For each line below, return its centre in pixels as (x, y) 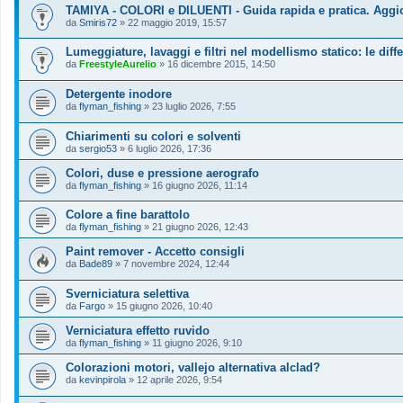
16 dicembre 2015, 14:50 (221, 64)
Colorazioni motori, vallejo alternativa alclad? (193, 367)
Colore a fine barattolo (128, 215)
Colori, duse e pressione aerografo (162, 173)
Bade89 (96, 264)
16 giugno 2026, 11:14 (200, 185)
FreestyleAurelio (118, 64)
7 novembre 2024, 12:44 (176, 264)
